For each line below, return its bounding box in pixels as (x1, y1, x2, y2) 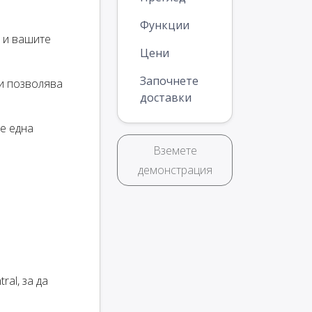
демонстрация (137, 162, 212, 178)
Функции (140, 17, 189, 33)
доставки (140, 90, 192, 106)
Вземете (153, 143, 197, 159)
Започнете (140, 73, 198, 89)
